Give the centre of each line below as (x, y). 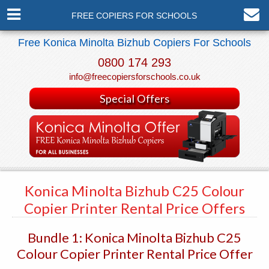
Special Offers (134, 98)
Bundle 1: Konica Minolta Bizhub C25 (134, 237)
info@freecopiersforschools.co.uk (134, 77)
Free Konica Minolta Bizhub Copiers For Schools (134, 43)
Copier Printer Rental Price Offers (134, 208)
